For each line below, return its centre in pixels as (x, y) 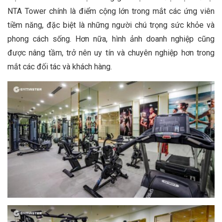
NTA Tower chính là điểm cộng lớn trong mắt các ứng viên (111, 11)
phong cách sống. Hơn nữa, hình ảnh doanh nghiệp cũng (111, 39)
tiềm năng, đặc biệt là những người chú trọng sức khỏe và (111, 25)
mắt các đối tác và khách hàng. (60, 67)
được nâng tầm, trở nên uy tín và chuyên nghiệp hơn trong (111, 53)
